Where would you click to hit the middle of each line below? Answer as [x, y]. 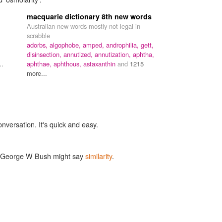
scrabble [38, 35]
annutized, [79, 54]
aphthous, [68, 63]
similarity [99, 156]
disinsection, [45, 54]
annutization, [114, 54]
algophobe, [66, 45]
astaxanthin [100, 63]
